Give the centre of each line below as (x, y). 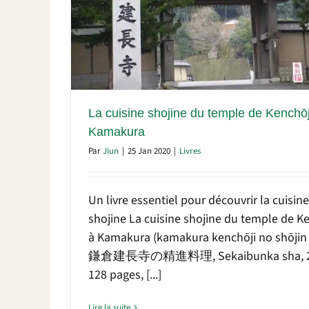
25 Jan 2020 (149, 151)
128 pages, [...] (125, 275)
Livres (190, 151)
